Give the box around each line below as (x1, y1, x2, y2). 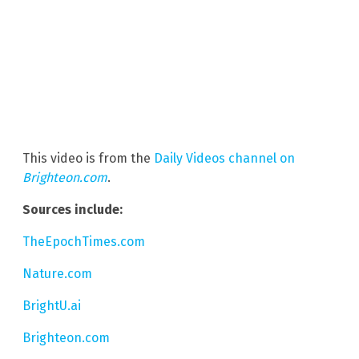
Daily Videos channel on (154, 151, 295, 167)
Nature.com (22, 266, 92, 282)
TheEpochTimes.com (22, 234, 145, 250)
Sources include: (22, 202, 123, 218)
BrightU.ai (22, 298, 81, 314)
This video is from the (22, 151, 154, 167)
